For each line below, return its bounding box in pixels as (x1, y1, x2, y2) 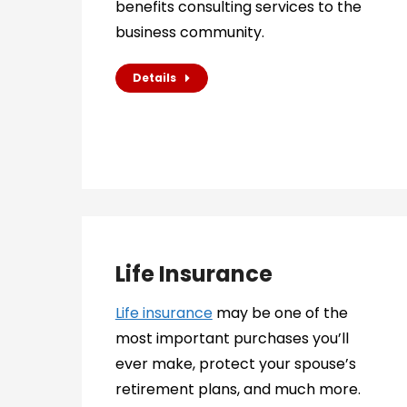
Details (132, 70, 176, 85)
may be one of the (212, 303, 348, 323)
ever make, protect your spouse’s (114, 353, 356, 374)
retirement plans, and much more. (114, 379, 361, 400)
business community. (114, 22, 264, 43)
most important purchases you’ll (114, 328, 349, 349)
